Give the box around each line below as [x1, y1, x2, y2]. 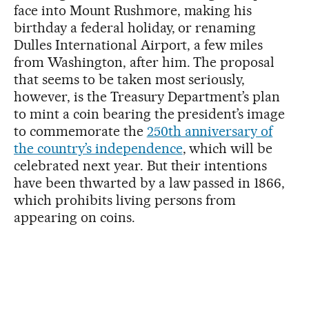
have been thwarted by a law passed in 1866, [14, 175, 286, 191]
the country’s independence [14, 140, 183, 157]
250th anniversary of [146, 123, 273, 139]
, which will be [182, 140, 273, 157]
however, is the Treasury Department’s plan [14, 88, 281, 105]
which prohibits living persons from [14, 192, 237, 208]
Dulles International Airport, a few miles [14, 37, 263, 53]
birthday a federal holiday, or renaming [14, 19, 257, 36]
